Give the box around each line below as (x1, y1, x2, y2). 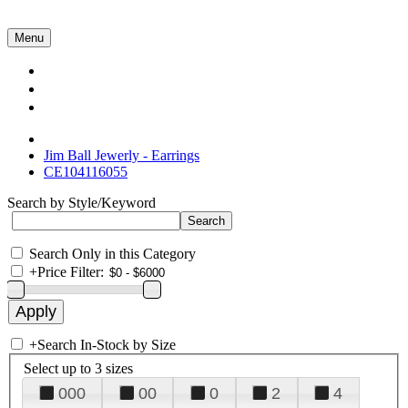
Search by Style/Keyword (7, 195, 156, 210)
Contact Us (55, 98, 139, 117)
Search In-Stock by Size (37, 337, 176, 352)
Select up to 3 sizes (24, 360, 133, 376)
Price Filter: (37, 264, 104, 280)
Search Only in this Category (29, 246, 196, 261)
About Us (55, 80, 127, 98)
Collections (55, 62, 138, 80)
